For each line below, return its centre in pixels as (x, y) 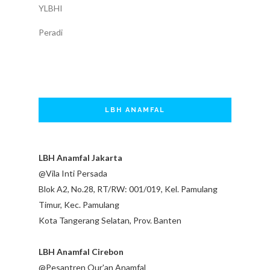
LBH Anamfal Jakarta (80, 157)
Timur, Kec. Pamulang (80, 204)
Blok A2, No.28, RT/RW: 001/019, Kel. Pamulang (128, 189)
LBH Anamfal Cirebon (81, 251)
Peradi (51, 32)
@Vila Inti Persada (75, 173)
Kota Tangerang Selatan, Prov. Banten (110, 220)
